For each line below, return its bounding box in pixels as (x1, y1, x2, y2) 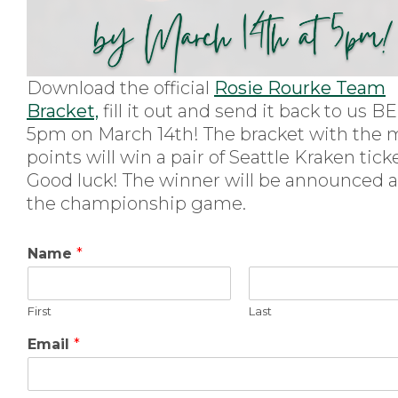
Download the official (27, 76, 214, 99)
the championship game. (27, 192, 246, 214)
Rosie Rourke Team (214, 76, 386, 99)
